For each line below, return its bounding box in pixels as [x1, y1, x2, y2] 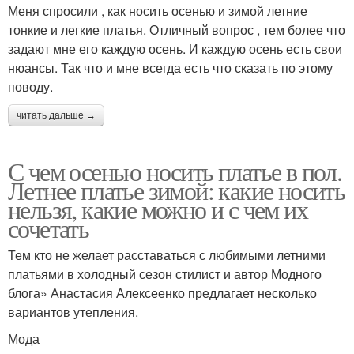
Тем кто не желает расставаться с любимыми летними [8, 245, 326, 264]
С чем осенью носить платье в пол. [8, 153, 342, 188]
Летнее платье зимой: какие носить [8, 172, 345, 207]
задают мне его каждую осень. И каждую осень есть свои [8, 39, 342, 58]
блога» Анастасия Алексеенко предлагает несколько [8, 283, 317, 302]
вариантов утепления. [8, 302, 138, 321]
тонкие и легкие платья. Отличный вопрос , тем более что [8, 20, 345, 39]
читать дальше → [17, 109, 96, 121]
